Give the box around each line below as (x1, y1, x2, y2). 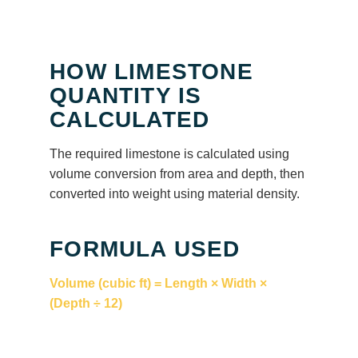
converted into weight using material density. (50, 187, 300, 201)
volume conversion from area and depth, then (50, 167, 305, 181)
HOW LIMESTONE (50, 59, 253, 84)
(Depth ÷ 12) (50, 296, 123, 310)
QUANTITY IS (50, 83, 202, 108)
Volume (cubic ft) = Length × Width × (50, 276, 268, 290)
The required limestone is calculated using (50, 147, 290, 161)
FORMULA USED (50, 237, 241, 261)
